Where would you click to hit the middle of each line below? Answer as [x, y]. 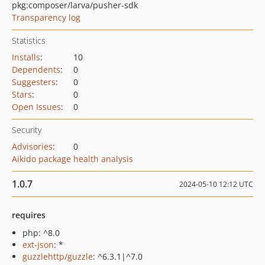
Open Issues [36, 107]
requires [29, 215]
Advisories [32, 146]
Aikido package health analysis [72, 159]
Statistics [29, 41]
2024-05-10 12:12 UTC [216, 184]
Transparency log [46, 17]
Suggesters [34, 82]
